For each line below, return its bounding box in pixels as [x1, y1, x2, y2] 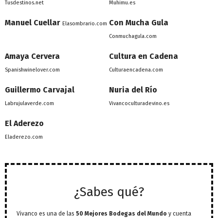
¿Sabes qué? [74, 184, 144, 200]
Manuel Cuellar [5, 18, 60, 28]
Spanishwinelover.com [5, 67, 60, 73]
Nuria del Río [109, 85, 157, 95]
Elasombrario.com [62, 20, 107, 27]
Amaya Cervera [5, 52, 60, 61]
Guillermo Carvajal [5, 85, 74, 95]
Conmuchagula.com [109, 33, 157, 40]
